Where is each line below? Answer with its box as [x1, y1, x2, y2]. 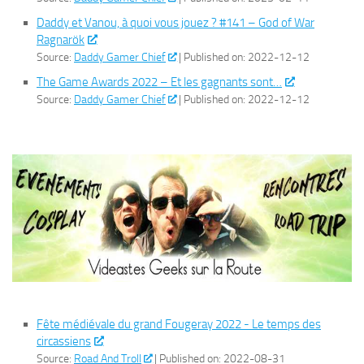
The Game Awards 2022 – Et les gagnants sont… [37, 75, 282, 90]
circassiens [37, 334, 91, 349]
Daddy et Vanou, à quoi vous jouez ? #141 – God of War [37, 15, 314, 31]
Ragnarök [37, 32, 84, 48]
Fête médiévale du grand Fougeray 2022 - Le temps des [37, 317, 321, 332]
